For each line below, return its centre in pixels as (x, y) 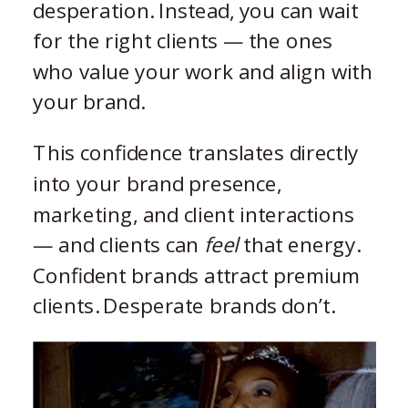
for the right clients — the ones (183, 40)
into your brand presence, (158, 183)
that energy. (299, 244)
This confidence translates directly (196, 152)
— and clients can (119, 244)
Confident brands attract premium (196, 275)
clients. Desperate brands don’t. (184, 305)
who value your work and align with (203, 71)
